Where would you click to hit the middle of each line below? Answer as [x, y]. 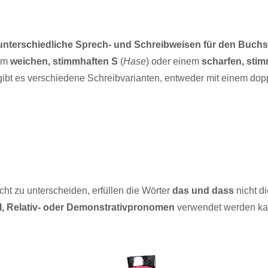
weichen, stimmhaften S [64, 61]
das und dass [203, 190]
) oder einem [173, 61]
